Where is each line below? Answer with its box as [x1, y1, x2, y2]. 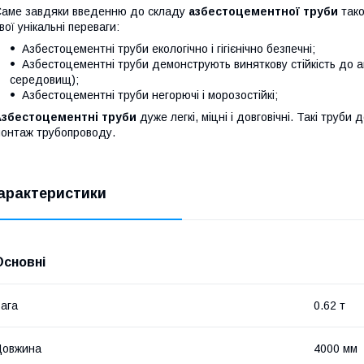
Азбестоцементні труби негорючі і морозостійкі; [22, 88, 278, 102]
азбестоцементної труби [188, 4, 338, 18]
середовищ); [10, 72, 79, 86]
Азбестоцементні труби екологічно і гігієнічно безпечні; [22, 41, 315, 55]
